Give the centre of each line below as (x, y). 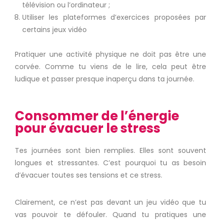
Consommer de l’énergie (97, 116)
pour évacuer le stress (88, 128)
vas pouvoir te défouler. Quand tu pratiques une (110, 215)
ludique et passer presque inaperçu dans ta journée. (105, 79)
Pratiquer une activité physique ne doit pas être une (110, 54)
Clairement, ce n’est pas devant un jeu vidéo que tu (110, 202)
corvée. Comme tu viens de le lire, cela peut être (110, 67)
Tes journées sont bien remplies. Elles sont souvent (110, 150)
